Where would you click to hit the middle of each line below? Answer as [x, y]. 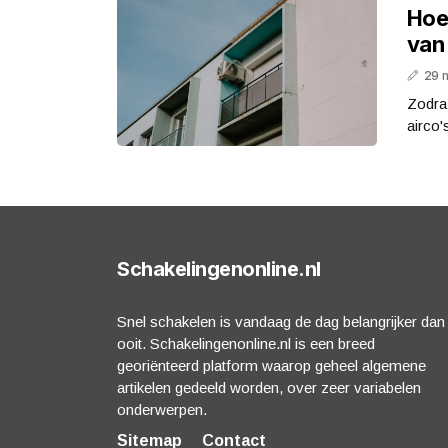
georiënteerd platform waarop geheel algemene [271, 365]
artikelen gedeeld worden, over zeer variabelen [269, 387]
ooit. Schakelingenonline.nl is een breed [246, 343]
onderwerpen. [162, 409]
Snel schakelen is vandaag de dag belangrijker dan [281, 321]
